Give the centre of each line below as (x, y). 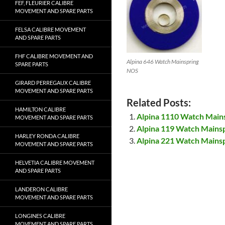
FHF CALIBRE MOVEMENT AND (54, 56)
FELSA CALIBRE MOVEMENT (50, 29)
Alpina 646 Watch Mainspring (163, 62)
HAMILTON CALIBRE (40, 109)
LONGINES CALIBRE (40, 216)
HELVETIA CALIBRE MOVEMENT (55, 162)
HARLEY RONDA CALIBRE (47, 136)
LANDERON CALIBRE (41, 189)
